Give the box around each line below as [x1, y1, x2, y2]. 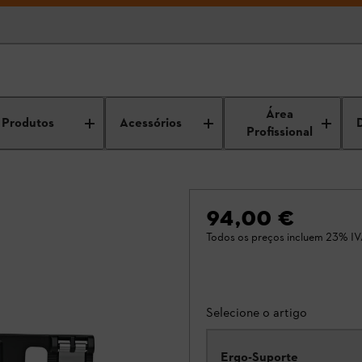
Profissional [246, 123, 314, 141]
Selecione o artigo [206, 305, 307, 320]
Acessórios [120, 114, 183, 133]
